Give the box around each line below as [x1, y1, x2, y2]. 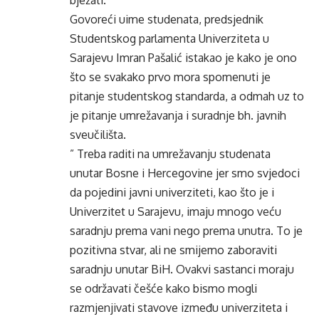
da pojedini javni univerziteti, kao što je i [70, 185, 274, 199]
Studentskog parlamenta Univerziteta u [70, 31, 269, 46]
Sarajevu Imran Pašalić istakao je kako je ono [70, 51, 297, 65]
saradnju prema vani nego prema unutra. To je [70, 224, 303, 238]
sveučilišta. [70, 127, 126, 142]
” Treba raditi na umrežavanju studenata [70, 147, 271, 161]
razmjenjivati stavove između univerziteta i [70, 300, 288, 315]
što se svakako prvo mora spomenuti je [70, 70, 271, 84]
